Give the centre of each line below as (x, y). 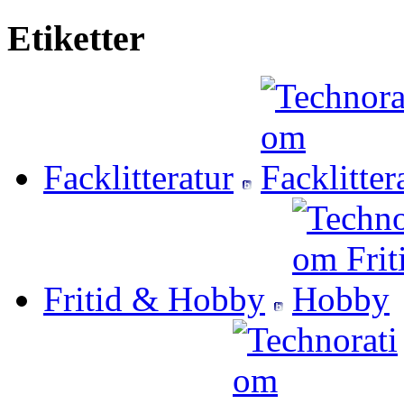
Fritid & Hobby (154, 299)
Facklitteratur (138, 178)
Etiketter (76, 38)
